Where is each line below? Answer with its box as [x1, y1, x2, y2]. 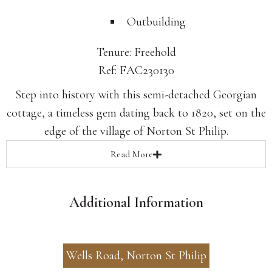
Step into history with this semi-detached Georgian [15, 87, 257, 103]
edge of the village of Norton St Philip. [44, 124, 228, 139]
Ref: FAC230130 [98, 63, 174, 78]
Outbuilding [127, 15, 186, 30]
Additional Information [69, 194, 203, 212]
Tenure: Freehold [96, 45, 176, 60]
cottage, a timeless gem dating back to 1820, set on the [6, 106, 266, 121]
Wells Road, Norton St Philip [66, 248, 206, 263]
